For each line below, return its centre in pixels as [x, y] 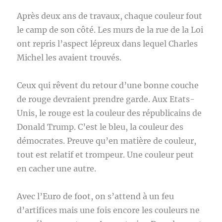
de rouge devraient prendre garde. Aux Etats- [106, 99]
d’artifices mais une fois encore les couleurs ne [109, 210]
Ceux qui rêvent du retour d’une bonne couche [108, 85]
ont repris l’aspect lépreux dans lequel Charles [108, 44]
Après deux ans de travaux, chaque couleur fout [110, 16]
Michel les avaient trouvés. [69, 57]
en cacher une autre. [57, 168]
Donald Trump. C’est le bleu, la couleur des [100, 127]
